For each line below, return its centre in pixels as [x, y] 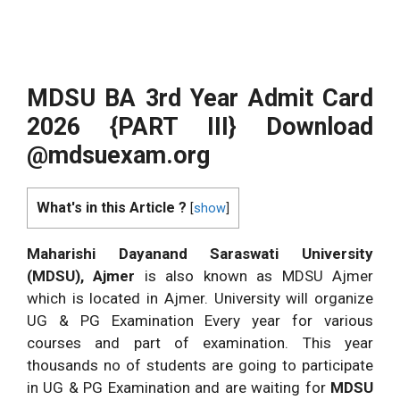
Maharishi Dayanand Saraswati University [200, 253]
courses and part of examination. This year [200, 342]
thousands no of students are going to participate [200, 365]
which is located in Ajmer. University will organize [200, 298]
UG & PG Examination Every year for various [200, 320]
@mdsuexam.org [118, 155]
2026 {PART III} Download [200, 126]
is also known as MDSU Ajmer [254, 275]
